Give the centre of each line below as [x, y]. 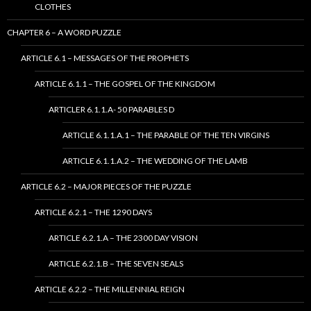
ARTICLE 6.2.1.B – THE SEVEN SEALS [116, 264]
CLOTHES [53, 7]
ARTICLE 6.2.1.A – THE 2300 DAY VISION [123, 238]
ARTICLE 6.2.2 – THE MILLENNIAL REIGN [110, 289]
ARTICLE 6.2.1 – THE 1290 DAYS [93, 212]
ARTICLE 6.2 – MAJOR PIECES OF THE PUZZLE [106, 187]
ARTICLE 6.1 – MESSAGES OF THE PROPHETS [105, 58]
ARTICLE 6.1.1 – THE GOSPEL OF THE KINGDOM [125, 84]
